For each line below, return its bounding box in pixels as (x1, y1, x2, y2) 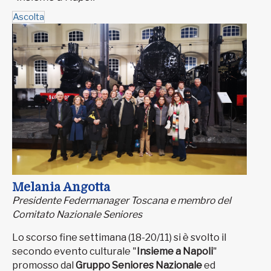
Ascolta (13, 11, 44, 22)
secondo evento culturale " (12, 245, 137, 257)
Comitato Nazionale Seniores (12, 208, 142, 220)
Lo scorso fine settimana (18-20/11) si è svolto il (12, 231, 226, 243)
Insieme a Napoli (137, 245, 213, 257)
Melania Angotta (12, 180, 110, 194)
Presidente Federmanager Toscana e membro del (12, 194, 231, 206)
